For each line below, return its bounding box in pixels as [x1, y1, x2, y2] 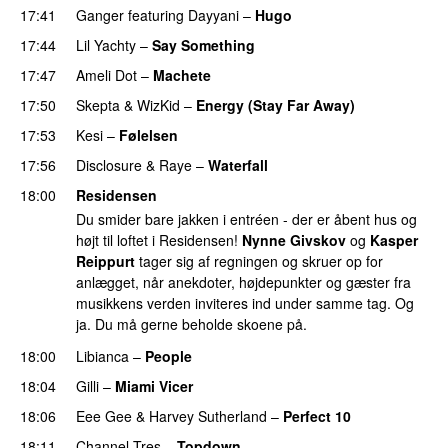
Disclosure [76, 154, 142, 175]
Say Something [152, 34, 255, 55]
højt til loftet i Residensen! [76, 230, 242, 251]
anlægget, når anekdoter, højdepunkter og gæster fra [76, 272, 411, 293]
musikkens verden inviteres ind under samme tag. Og [76, 293, 414, 314]
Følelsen [119, 124, 178, 145]
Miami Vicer [115, 375, 193, 396]
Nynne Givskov [242, 230, 346, 251]
